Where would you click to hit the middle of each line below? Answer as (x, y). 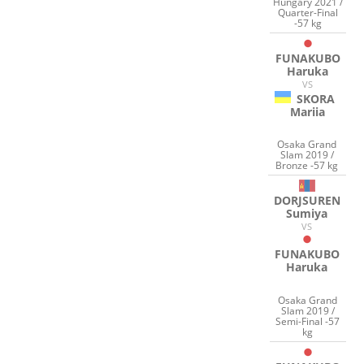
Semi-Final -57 (308, 321)
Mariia (308, 111)
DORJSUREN (307, 201)
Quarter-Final (308, 12)
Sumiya (307, 214)
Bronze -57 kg (307, 166)
